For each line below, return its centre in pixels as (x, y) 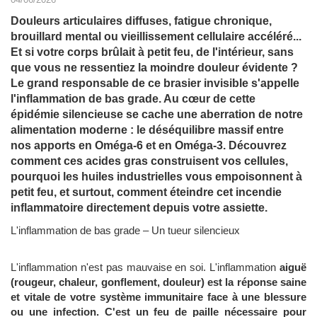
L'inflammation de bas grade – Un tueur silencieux (125, 231)
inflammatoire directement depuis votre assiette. (139, 208)
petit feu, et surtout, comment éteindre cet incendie (146, 192)
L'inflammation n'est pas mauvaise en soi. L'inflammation (145, 267)
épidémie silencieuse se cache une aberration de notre (157, 115)
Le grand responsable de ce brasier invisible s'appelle (155, 83)
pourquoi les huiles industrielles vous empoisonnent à (156, 177)
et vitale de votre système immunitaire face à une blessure (158, 297)
